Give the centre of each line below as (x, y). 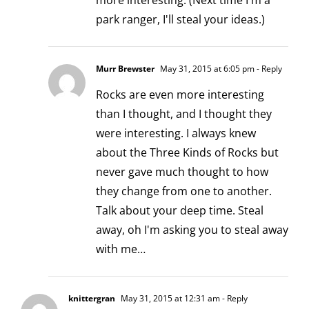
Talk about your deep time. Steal (180, 211)
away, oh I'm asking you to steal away (192, 230)
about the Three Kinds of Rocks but (187, 153)
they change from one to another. (184, 191)
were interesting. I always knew (176, 133)
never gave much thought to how (182, 172)
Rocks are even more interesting (180, 95)
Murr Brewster (125, 69)
